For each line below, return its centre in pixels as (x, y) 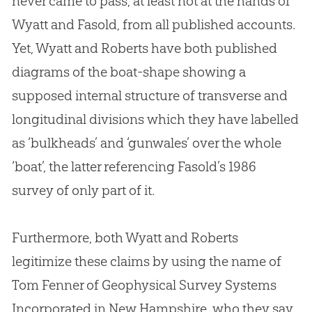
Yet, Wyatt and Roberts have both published (144, 48)
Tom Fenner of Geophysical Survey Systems (144, 285)
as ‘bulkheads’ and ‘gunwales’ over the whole (146, 143)
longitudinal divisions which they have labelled (155, 119)
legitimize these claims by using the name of (146, 262)
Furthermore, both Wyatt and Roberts (125, 238)
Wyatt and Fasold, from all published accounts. (153, 25)
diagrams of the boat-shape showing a (128, 72)
